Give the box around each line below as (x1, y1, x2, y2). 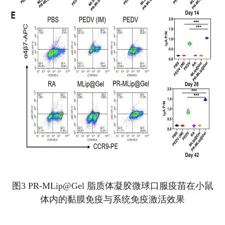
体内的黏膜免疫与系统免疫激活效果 (40, 194, 185, 205)
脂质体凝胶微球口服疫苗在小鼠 (84, 181, 213, 191)
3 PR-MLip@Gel (21, 181, 84, 191)
